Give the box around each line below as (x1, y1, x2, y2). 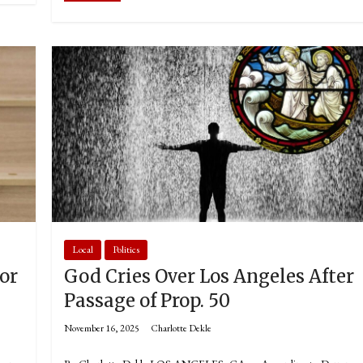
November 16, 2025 (64, 321, 140, 335)
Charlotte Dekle (151, 321, 212, 335)
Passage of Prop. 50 (64, 288, 231, 312)
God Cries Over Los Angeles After (64, 264, 355, 288)
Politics (113, 242, 140, 256)
